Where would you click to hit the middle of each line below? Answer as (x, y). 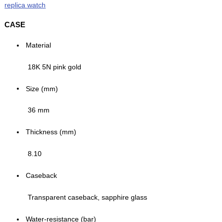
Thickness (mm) (51, 132)
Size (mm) (42, 88)
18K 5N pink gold (55, 67)
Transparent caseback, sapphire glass (88, 197)
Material (39, 45)
